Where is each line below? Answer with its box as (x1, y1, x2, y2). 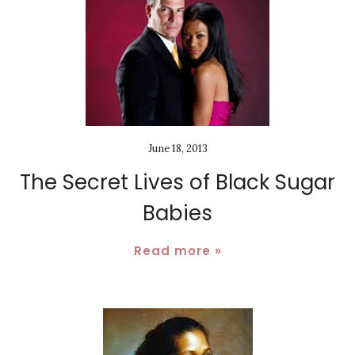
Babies (143, 199, 212, 228)
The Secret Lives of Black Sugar (20, 168, 335, 197)
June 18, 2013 (147, 142, 208, 156)
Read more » (133, 242, 222, 260)
